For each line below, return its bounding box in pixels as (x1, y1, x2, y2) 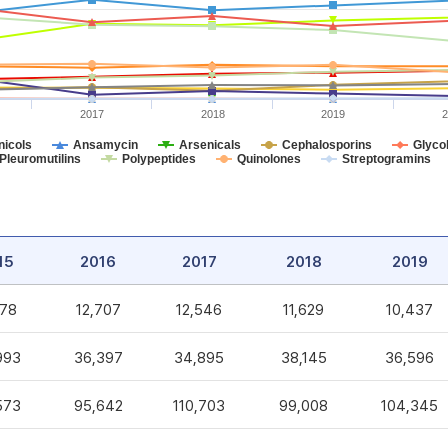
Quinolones (237, 152, 301, 166)
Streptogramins (342, 152, 431, 166)
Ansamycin (73, 138, 138, 152)
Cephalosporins (282, 138, 372, 152)
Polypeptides (122, 152, 196, 166)
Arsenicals (179, 138, 241, 152)
